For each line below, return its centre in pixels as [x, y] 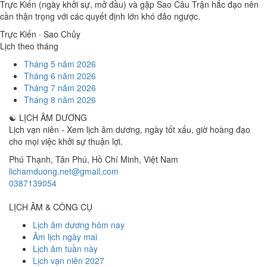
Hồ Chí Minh [115, 159]
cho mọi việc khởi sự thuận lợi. [66, 141]
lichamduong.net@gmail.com [64, 171]
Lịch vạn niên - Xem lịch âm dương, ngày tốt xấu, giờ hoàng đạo [130, 129]
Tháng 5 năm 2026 [60, 64]
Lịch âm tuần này [65, 249]
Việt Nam [161, 159]
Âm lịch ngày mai [65, 237]
